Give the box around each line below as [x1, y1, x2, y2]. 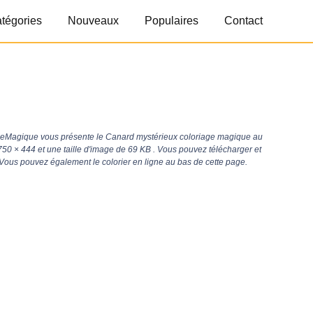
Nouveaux [68, 15, 119, 27]
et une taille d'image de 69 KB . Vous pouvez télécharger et [36, 145, 261, 154]
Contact [224, 15, 263, 27]
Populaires [145, 15, 198, 27]
